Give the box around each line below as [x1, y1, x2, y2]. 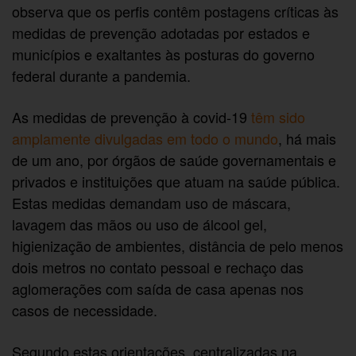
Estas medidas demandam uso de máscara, [12, 192, 292, 213]
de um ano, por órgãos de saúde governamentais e [12, 149, 337, 170]
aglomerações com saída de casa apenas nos [12, 277, 304, 299]
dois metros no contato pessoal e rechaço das [12, 256, 304, 277]
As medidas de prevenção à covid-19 [12, 106, 252, 127]
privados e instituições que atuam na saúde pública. [12, 170, 341, 192]
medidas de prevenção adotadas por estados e [12, 21, 311, 43]
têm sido [251, 106, 306, 127]
